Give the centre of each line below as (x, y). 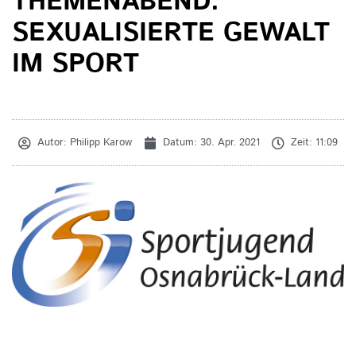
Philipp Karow (99, 143)
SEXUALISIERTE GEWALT (171, 33)
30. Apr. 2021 (230, 143)
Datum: (182, 143)
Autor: (52, 143)
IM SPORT (75, 64)
